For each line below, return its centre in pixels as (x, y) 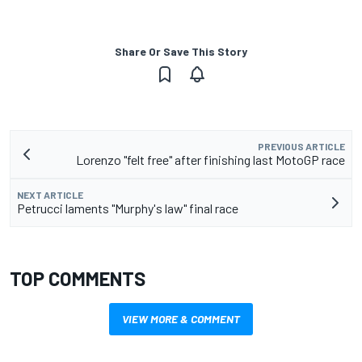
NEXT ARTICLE (50, 195)
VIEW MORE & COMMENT (181, 319)
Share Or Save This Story (181, 52)
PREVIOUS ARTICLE (301, 147)
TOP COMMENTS (78, 279)
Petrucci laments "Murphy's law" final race (128, 208)
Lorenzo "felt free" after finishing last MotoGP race (210, 160)
